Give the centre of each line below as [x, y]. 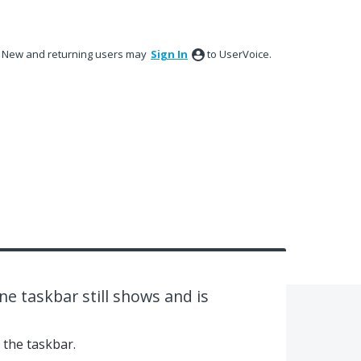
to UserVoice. [239, 54]
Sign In [169, 54]
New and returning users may [75, 54]
